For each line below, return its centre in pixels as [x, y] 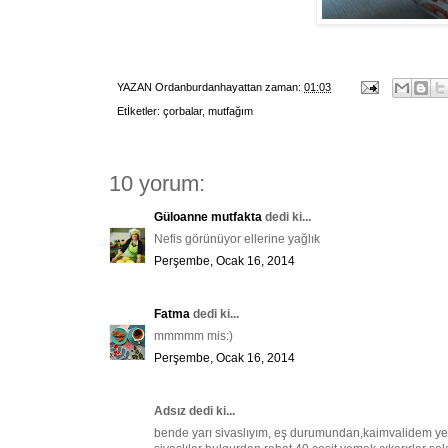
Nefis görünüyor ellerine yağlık [237, 239]
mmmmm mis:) [193, 336]
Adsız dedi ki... [194, 411]
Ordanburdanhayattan [208, 86]
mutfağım [230, 111]
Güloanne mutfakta [209, 217]
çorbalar [182, 111]
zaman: [284, 86]
